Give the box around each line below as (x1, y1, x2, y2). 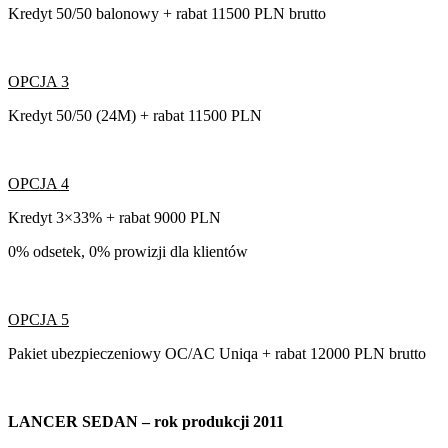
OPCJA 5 (8, 310, 69, 328)
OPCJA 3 (8, 72, 69, 90)
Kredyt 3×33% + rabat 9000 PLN (8, 208, 221, 226)
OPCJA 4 (8, 174, 69, 192)
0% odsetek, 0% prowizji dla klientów (8, 242, 248, 260)
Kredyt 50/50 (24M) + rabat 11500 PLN (8, 106, 262, 124)
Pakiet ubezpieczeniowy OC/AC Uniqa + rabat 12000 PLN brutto (8, 344, 426, 362)
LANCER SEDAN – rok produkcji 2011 (8, 412, 284, 430)
